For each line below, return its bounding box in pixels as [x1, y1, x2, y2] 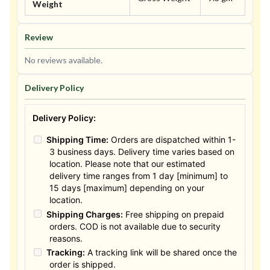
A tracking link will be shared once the [84, 247, 237, 258]
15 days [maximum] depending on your [49, 183, 204, 193]
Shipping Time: [46, 134, 108, 145]
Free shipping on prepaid [122, 209, 224, 219]
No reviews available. [25, 55, 102, 66]
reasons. [49, 233, 83, 243]
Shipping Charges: [46, 209, 123, 219]
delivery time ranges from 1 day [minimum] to [49, 171, 228, 181]
